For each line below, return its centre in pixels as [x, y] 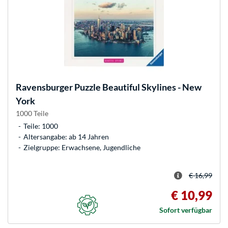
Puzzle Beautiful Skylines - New [137, 87]
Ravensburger [44, 87]
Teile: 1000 [41, 126]
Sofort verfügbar [186, 210]
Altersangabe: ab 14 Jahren [66, 136]
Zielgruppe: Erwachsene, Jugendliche [82, 147]
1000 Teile [32, 113]
